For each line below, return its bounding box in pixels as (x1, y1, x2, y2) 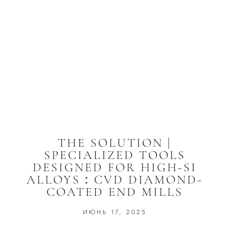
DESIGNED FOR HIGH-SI (32, 159, 197, 175)
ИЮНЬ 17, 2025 (82, 207, 147, 217)
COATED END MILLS (46, 184, 183, 199)
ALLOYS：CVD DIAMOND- (26, 172, 203, 187)
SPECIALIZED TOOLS (43, 147, 186, 163)
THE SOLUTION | (58, 135, 171, 150)
